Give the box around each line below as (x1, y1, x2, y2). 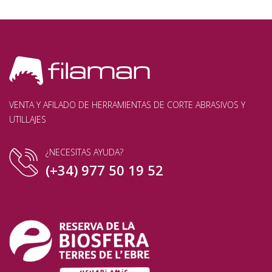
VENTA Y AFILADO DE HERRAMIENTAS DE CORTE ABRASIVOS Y (9, 99, 245, 110)
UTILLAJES (9, 114, 46, 125)
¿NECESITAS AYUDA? (46, 146, 123, 158)
